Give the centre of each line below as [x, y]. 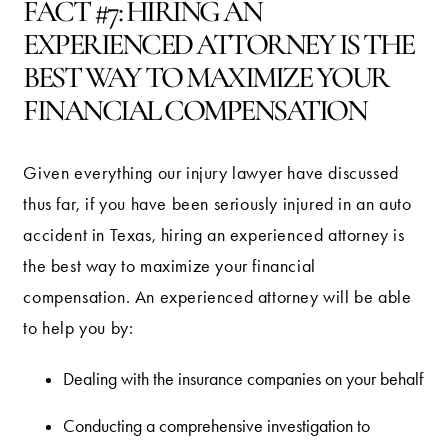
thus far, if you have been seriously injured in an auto [217, 203]
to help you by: [78, 327]
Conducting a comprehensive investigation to [217, 425]
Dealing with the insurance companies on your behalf [243, 378]
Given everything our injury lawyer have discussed [211, 172]
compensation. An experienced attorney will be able [217, 296]
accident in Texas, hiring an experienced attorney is [214, 234]
